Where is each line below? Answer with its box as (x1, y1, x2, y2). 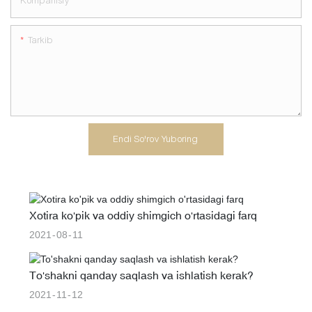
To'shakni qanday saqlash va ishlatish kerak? (29, 269, 253, 282)
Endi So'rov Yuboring (114, 134, 198, 146)
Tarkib (28, 35, 54, 47)
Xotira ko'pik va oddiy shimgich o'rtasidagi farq (29, 208, 257, 221)
